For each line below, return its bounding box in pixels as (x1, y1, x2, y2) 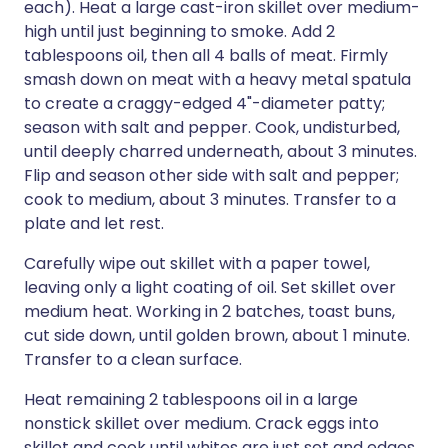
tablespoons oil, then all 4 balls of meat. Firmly (24, 44, 388, 67)
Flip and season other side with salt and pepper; (24, 164, 399, 187)
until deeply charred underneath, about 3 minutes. (24, 140, 417, 163)
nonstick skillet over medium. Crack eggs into (24, 412, 379, 435)
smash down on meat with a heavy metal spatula (24, 68, 411, 91)
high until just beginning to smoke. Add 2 (24, 20, 335, 43)
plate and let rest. (24, 212, 164, 235)
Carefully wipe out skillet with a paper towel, (24, 252, 370, 275)
